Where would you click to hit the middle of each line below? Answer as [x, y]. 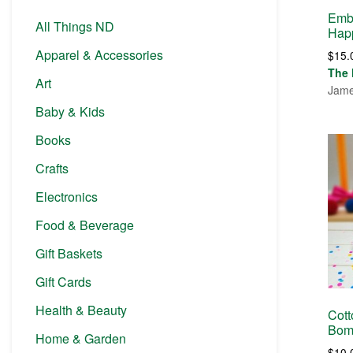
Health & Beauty [81, 310]
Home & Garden [81, 338]
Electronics [67, 197]
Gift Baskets [69, 253]
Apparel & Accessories [99, 55]
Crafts [52, 168]
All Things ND [75, 26]
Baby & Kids [70, 111]
